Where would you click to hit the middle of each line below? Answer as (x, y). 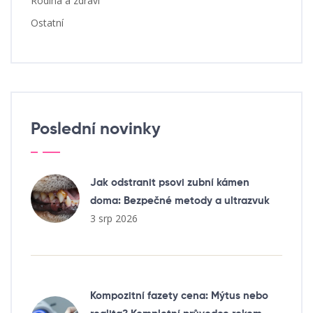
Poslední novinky (96, 129)
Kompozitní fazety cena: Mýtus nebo (179, 296)
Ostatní (47, 22)
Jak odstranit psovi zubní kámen (170, 182)
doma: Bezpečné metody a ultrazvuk (180, 201)
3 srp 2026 (114, 218)
